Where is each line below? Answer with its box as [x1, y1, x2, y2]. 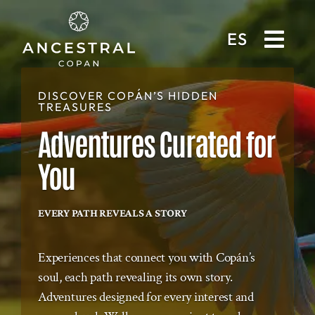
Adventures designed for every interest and [37, 288, 254, 307]
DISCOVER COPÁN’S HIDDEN [37, 89, 219, 103]
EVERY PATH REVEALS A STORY [37, 207, 187, 219]
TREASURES [37, 100, 112, 114]
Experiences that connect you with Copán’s [37, 249, 256, 267]
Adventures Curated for [37, 123, 275, 162]
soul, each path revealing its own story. [37, 269, 233, 287]
